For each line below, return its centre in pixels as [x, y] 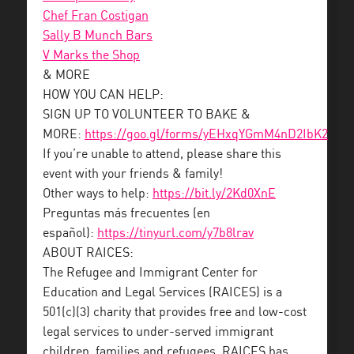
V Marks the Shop [91, 55]
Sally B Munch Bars [98, 36]
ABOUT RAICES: [88, 253]
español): [70, 233]
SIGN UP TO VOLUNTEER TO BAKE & [147, 115]
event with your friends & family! [133, 174]
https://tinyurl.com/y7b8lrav [175, 233]
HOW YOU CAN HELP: [103, 95]
